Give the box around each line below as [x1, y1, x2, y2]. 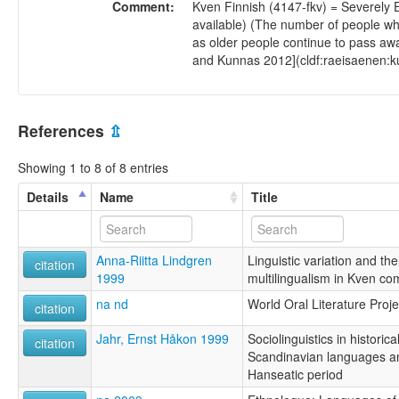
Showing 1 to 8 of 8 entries [18, 158, 168, 176]
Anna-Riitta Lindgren [96, 250, 212, 269]
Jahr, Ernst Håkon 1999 [96, 329, 229, 347]
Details [27, 187, 69, 206]
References [18, 119, 109, 142]
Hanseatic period [248, 364, 343, 383]
